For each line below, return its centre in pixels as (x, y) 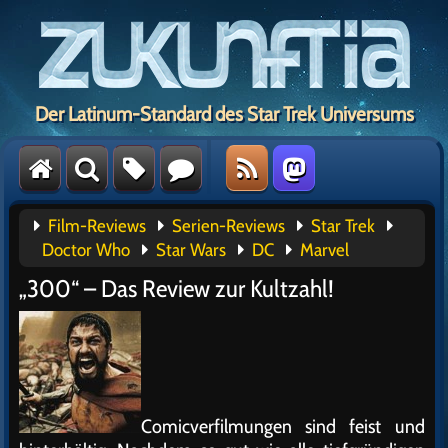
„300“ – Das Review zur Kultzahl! (176, 288)
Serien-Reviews (228, 226)
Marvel (324, 250)
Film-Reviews (97, 226)
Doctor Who (86, 250)
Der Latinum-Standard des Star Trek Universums (224, 114)
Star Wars (191, 250)
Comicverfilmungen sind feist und (283, 426)
